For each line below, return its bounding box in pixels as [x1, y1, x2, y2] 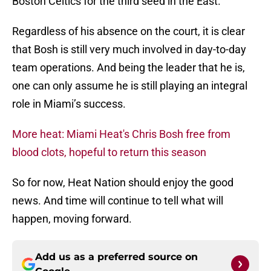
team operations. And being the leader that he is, [12, 61, 245, 74]
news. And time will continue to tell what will [12, 194, 223, 207]
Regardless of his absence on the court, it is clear [12, 25, 245, 38]
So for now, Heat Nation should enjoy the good [12, 176, 233, 189]
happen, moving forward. [12, 212, 132, 226]
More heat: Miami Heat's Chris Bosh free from [12, 128, 230, 141]
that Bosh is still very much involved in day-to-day [12, 43, 246, 56]
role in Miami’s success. [12, 97, 126, 111]
